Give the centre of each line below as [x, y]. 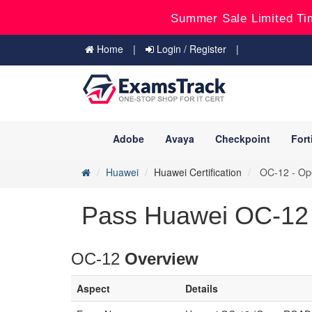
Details [202, 288]
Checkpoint [243, 139]
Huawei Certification [198, 172]
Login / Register [190, 49]
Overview [162, 259]
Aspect [93, 288]
